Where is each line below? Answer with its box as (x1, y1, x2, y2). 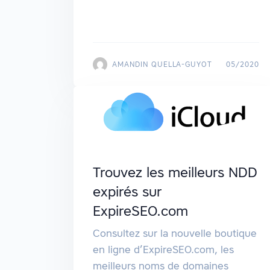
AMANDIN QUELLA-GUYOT (112, 60, 213, 69)
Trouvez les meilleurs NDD (93, 163, 257, 182)
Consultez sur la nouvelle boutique (93, 227, 257, 240)
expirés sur (93, 183, 162, 201)
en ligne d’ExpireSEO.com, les (93, 243, 234, 257)
